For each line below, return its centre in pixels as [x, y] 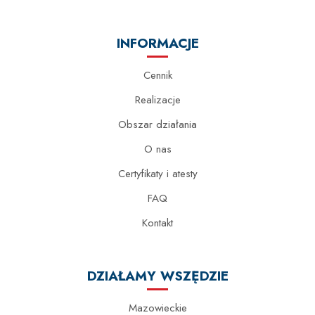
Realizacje [157, 100]
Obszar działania [157, 124]
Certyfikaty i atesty [157, 174]
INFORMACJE [157, 43]
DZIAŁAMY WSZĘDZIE [157, 276]
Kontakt [157, 223]
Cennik [157, 75]
